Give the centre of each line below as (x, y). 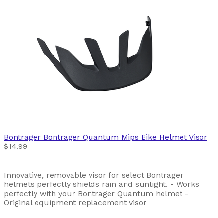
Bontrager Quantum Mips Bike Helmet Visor (125, 137)
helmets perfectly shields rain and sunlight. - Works (101, 184)
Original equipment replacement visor (75, 203)
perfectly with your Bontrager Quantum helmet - (96, 194)
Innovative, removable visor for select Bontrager (94, 175)
